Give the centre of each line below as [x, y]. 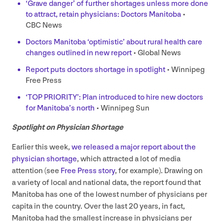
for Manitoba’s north [60, 108]
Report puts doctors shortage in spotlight [95, 70]
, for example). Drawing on [159, 171]
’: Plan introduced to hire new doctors [140, 97]
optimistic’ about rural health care [146, 42]
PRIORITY [60, 97]
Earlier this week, [42, 147]
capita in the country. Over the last [70, 206]
